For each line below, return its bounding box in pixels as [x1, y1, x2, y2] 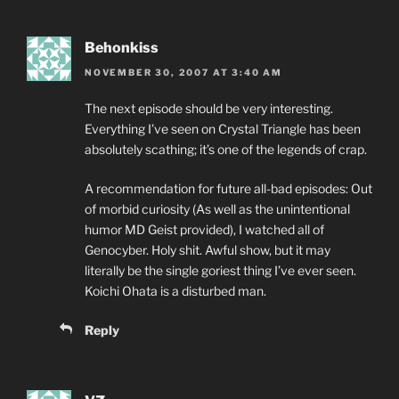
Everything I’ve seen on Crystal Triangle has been [85, 121, 361, 136]
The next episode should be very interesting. [85, 101, 333, 116]
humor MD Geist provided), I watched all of [85, 222, 324, 237]
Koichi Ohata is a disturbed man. [85, 283, 266, 298]
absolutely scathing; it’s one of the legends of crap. [85, 142, 367, 157]
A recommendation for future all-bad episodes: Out [85, 181, 372, 196]
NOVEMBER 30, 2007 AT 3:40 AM [85, 67, 282, 77]
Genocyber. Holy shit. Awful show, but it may [85, 242, 330, 257]
